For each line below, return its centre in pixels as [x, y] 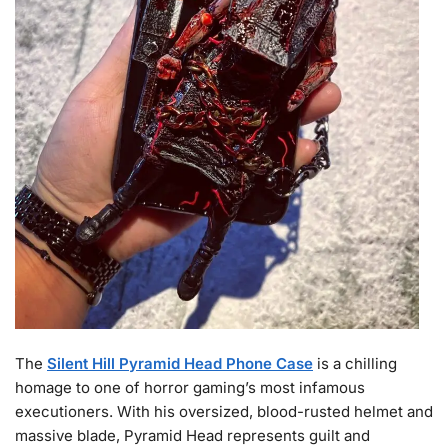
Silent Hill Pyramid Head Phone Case [180, 363]
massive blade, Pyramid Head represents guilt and [192, 435]
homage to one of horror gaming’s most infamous [190, 387]
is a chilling [355, 363]
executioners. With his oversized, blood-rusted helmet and [224, 411]
